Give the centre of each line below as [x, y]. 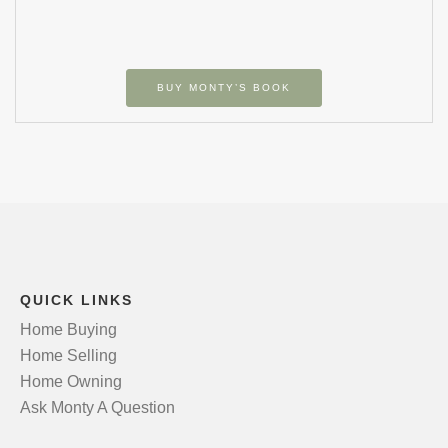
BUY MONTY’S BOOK [224, 88]
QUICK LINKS [76, 300]
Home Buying [68, 330]
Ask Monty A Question [97, 408]
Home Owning [71, 382]
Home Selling [68, 356]
